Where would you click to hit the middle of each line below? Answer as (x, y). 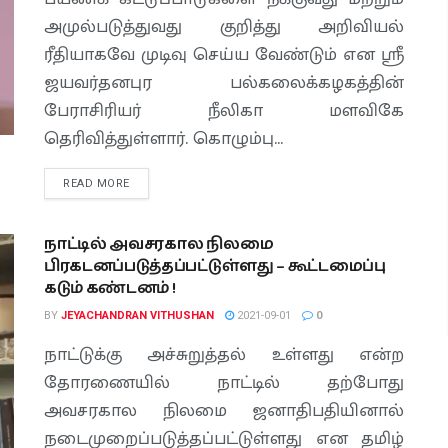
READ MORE (96, 183)
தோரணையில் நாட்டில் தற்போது (224, 383)
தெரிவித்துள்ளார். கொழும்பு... (163, 139)
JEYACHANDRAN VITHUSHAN (137, 315)
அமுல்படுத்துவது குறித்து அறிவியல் (224, 27)
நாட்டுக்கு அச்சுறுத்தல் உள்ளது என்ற (224, 355)
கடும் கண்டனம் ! (110, 288)
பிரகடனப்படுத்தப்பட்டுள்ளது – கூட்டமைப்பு (215, 266)
